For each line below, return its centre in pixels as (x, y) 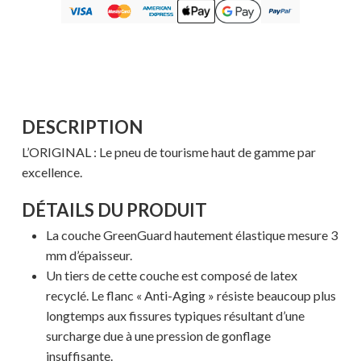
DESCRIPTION (82, 127)
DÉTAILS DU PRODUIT (114, 210)
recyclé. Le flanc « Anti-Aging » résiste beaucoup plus (191, 296)
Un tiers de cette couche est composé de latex (171, 276)
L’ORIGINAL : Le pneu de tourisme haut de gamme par (168, 152)
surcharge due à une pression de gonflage (158, 336)
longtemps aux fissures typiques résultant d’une (175, 316)
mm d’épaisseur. (89, 255)
